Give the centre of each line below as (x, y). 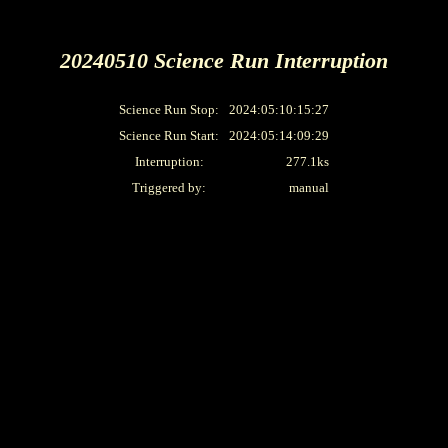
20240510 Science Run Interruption (224, 61)
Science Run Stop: (169, 109)
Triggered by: (169, 187)
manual (309, 187)
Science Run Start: (169, 135)
